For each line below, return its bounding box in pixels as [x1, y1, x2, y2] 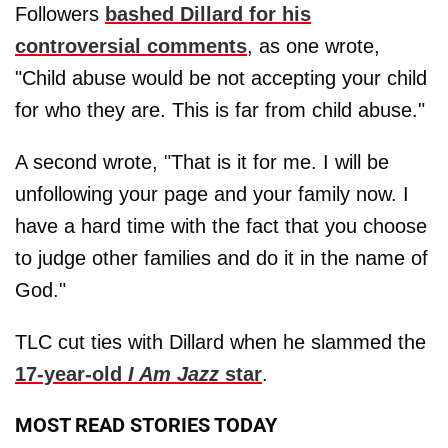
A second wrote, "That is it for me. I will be [15, 151, 389, 173]
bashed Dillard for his [105, 3, 311, 25]
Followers [15, 3, 105, 25]
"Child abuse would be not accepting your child [15, 67, 427, 89]
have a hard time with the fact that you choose [15, 215, 427, 237]
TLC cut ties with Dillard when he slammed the [15, 331, 426, 353]
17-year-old [15, 363, 122, 385]
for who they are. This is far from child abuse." [15, 99, 425, 121]
